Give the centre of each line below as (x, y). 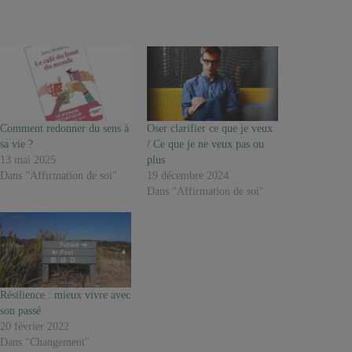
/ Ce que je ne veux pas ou (206, 145)
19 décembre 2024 (188, 176)
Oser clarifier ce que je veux (210, 129)
